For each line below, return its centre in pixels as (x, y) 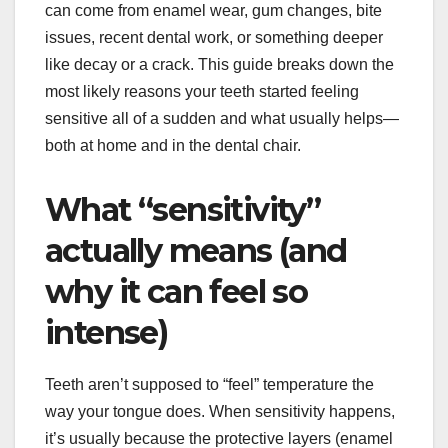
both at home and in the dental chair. (173, 146)
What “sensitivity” (183, 210)
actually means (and (196, 251)
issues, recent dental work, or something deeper (214, 38)
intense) (106, 333)
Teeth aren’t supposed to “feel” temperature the (209, 385)
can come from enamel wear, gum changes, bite (213, 11)
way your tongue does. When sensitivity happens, (220, 412)
